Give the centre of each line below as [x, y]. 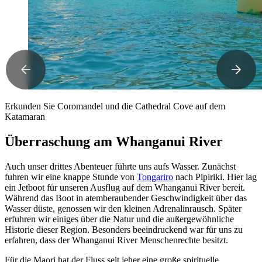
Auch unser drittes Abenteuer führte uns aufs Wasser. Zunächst [120, 166]
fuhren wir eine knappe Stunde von [71, 177]
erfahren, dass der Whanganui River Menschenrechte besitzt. [116, 240]
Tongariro [155, 177]
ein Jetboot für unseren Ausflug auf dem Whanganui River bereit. [125, 187]
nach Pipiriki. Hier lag [215, 177]
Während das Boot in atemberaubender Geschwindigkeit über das [126, 198]
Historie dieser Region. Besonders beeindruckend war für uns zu [124, 229]
